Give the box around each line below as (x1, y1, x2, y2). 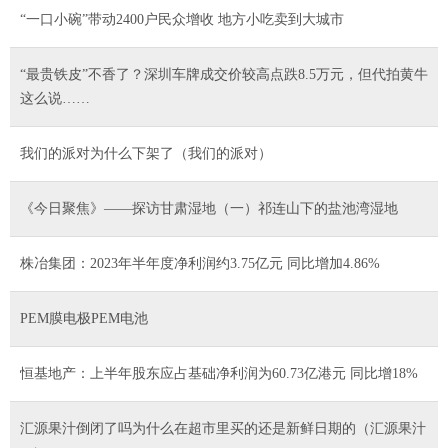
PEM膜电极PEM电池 (20, 310, 148, 326)
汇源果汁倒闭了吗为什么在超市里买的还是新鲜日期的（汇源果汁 (20, 420, 426, 436)
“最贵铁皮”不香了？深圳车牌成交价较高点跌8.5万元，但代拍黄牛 (20, 66, 428, 82)
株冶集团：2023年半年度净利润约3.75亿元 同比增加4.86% (20, 255, 380, 271)
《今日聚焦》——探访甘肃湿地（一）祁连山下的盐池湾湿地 (20, 200, 398, 216)
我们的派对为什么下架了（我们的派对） (20, 145, 272, 161)
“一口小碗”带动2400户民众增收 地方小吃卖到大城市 (20, 11, 344, 27)
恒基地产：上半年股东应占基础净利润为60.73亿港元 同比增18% (20, 365, 418, 381)
